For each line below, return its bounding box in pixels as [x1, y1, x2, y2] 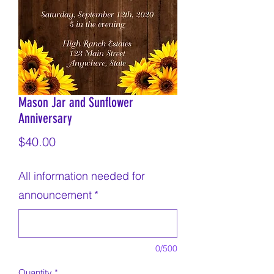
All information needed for [18, 169, 145, 183]
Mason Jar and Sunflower [18, 94, 133, 111]
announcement [18, 188, 92, 202]
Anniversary [18, 110, 72, 127]
